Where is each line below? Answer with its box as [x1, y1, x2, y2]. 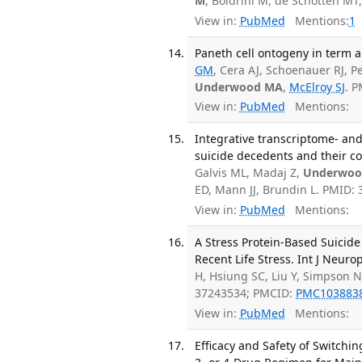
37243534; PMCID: [195, 285, 297, 301]
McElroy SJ [289, 78, 346, 95]
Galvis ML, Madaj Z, [195, 165, 304, 181]
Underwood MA [195, 78, 284, 95]
